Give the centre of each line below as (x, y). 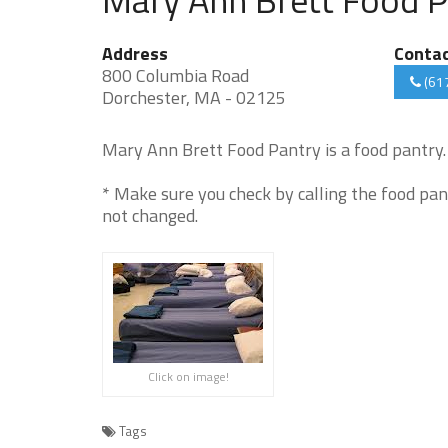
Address (135, 53)
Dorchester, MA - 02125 (194, 97)
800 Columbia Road (175, 75)
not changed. (150, 215)
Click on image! (188, 376)
